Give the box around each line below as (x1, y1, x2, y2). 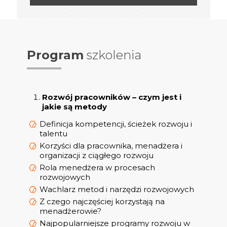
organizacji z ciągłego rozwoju (40, 150, 154, 161)
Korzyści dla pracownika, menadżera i (40, 141, 182, 151)
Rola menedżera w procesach (40, 163, 155, 173)
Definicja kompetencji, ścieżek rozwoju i (40, 119, 192, 129)
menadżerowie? (40, 206, 101, 216)
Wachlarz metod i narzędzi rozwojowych (40, 184, 194, 195)
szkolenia (84, 48, 141, 63)
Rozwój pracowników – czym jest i (42, 92, 181, 102)
